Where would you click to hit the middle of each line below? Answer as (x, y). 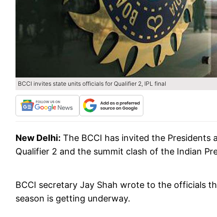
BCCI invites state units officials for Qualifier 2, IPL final (92, 84)
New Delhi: (38, 138)
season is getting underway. (73, 199)
